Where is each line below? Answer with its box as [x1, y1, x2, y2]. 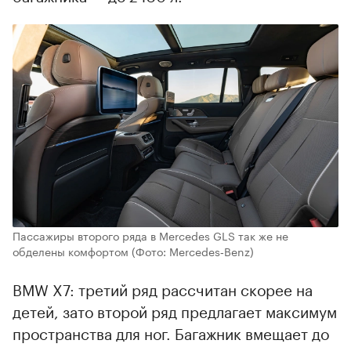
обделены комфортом [13, 242, 128, 260]
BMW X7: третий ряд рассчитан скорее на [13, 277, 313, 301]
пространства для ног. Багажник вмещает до [13, 320, 329, 345]
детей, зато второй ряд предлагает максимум [13, 299, 337, 323]
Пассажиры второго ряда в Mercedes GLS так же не [13, 226, 288, 244]
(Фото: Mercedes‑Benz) [132, 242, 254, 260]
